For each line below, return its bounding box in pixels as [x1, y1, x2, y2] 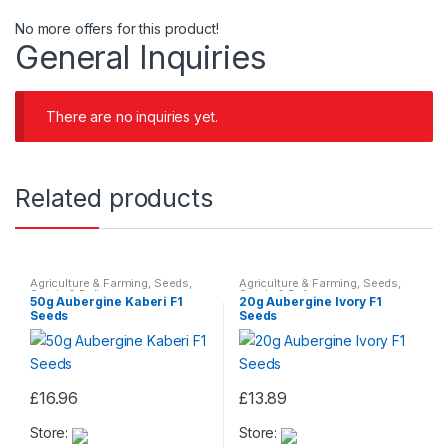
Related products [15, 183, 213, 214]
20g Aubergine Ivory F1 [238, 293, 382, 309]
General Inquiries [15, 37, 267, 77]
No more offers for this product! [15, 19, 219, 37]
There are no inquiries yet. [46, 107, 218, 125]
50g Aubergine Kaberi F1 [29, 293, 183, 309]
